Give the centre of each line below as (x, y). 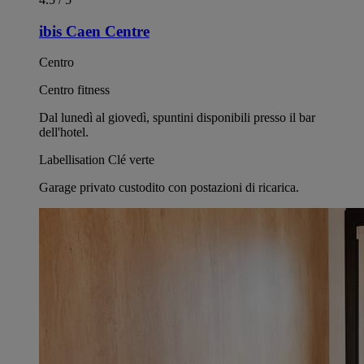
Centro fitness (74, 90)
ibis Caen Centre (94, 31)
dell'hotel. (64, 132)
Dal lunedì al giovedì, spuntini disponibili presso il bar (177, 118)
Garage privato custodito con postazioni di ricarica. (169, 188)
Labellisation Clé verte (97, 160)
